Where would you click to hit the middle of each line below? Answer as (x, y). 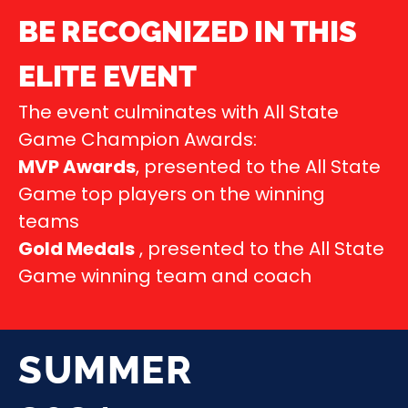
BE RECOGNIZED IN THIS (188, 31)
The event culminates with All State (178, 112)
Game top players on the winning (172, 194)
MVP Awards (77, 166)
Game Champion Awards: (138, 139)
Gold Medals (76, 248)
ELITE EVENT (107, 76)
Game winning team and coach (165, 275)
